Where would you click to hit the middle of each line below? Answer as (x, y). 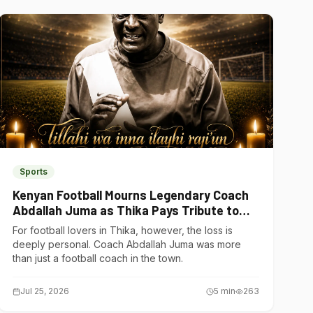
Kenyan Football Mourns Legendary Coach (131, 195)
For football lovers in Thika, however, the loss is (123, 230)
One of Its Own (54, 226)
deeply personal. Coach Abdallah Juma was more (127, 244)
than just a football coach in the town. (98, 258)
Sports (34, 172)
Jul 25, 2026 (45, 291)
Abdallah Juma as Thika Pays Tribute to (126, 210)
